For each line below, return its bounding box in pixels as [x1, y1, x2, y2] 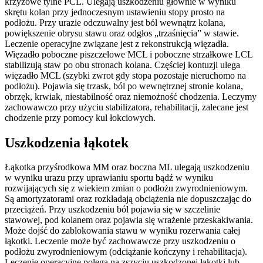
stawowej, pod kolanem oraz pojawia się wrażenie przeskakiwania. [5, 215, 253, 225]
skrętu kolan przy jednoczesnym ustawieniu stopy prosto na [5, 6, 225, 17]
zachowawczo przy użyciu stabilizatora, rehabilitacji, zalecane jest [5, 102, 248, 112]
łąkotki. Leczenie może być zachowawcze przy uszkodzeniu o [5, 236, 235, 247]
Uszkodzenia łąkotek [5, 134, 129, 150]
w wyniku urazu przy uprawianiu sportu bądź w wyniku [5, 173, 213, 183]
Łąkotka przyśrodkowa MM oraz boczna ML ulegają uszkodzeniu [5, 162, 249, 173]
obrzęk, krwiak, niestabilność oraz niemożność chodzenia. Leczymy [5, 91, 257, 102]
